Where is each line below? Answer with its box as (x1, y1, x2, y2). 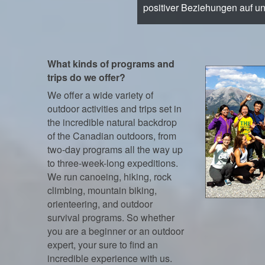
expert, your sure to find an (47, 238, 158, 251)
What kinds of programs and (47, 57, 174, 70)
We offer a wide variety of (47, 88, 153, 102)
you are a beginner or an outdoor (47, 224, 184, 238)
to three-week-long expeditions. (47, 156, 178, 170)
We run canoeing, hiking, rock (47, 170, 172, 183)
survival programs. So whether (47, 211, 174, 224)
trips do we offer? (47, 70, 125, 84)
